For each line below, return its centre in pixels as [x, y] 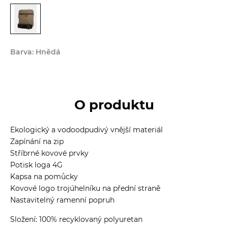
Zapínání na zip [37, 141]
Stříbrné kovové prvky [49, 153]
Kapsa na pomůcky [44, 176]
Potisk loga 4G [36, 165]
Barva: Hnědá [35, 52]
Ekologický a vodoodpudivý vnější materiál [87, 130]
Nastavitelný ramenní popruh [62, 200]
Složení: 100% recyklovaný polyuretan [76, 219]
